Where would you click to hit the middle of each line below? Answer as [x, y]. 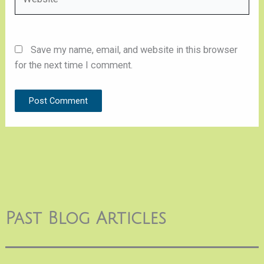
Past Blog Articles [85, 219]
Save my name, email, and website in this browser [134, 49]
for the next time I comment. [74, 65]
